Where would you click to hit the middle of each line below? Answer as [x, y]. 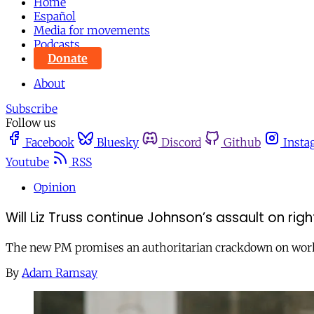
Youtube [27, 162]
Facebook [50, 142]
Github [242, 142]
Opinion [55, 187]
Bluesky [118, 142]
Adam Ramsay [60, 273]
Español [55, 16]
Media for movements [92, 30]
